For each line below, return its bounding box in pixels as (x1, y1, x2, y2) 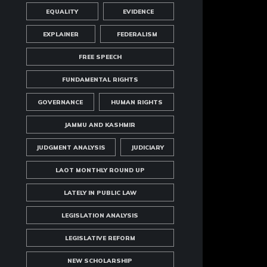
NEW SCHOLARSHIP (67, 257, 133, 265)
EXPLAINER (42, 30, 79, 38)
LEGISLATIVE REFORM (64, 234, 135, 242)
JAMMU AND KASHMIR (64, 121, 136, 129)
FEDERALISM (116, 30, 157, 38)
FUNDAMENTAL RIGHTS (61, 76, 138, 83)
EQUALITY (46, 8, 79, 15)
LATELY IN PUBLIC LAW (63, 189, 136, 197)
